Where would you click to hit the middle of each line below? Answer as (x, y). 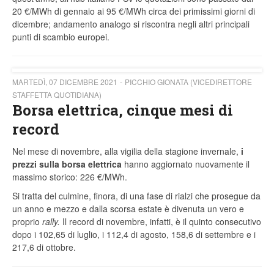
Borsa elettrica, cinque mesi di (123, 110)
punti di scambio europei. (62, 37)
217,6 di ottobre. (44, 247)
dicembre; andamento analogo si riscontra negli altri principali (131, 24)
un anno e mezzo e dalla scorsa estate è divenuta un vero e (128, 209)
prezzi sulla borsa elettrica (67, 164)
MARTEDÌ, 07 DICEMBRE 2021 (65, 82)
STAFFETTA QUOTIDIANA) (57, 95)
